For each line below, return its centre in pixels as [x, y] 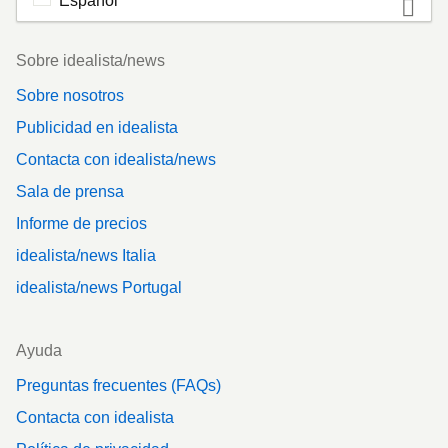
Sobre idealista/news [90, 61]
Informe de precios [81, 224]
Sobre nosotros [70, 96]
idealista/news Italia [86, 256]
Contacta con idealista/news [116, 160]
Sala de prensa [70, 192]
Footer [38, 52]
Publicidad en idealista [97, 128]
